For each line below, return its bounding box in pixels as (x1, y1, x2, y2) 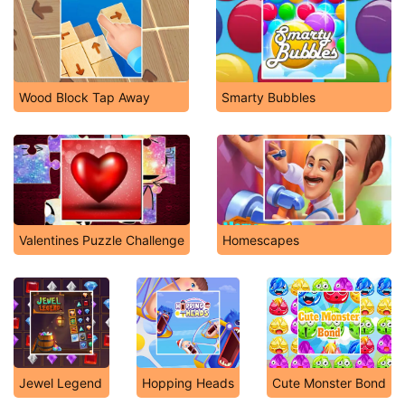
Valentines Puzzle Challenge (19, 232, 184, 248)
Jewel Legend (19, 375, 102, 391)
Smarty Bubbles (221, 89, 316, 105)
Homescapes (222, 232, 299, 248)
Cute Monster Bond (272, 375, 386, 391)
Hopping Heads (142, 375, 234, 391)
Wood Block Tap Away (19, 89, 150, 105)
